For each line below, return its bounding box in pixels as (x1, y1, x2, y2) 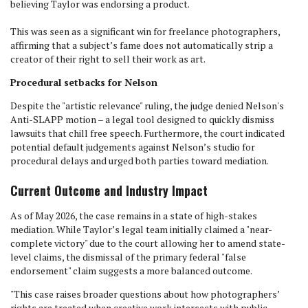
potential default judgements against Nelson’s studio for (10, 140, 255, 153)
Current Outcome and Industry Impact (10, 181, 208, 199)
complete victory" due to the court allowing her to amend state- (10, 236, 285, 250)
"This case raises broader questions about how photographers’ (10, 287, 279, 300)
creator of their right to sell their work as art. (10, 52, 207, 65)
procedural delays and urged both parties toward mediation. (10, 154, 270, 167)
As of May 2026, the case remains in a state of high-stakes (10, 209, 257, 222)
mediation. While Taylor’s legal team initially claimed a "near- (10, 223, 272, 236)
